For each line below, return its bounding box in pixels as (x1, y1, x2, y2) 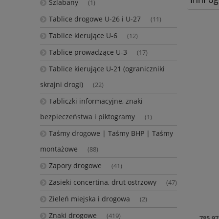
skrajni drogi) (40, 80, 83, 89)
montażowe (40, 144, 78, 154)
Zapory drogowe (48, 161, 102, 171)
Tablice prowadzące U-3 (48, 47, 127, 57)
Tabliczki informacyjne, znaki (48, 96, 143, 106)
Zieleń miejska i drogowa (48, 194, 130, 204)
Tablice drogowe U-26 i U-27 (48, 14, 141, 24)
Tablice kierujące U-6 (48, 31, 117, 41)
